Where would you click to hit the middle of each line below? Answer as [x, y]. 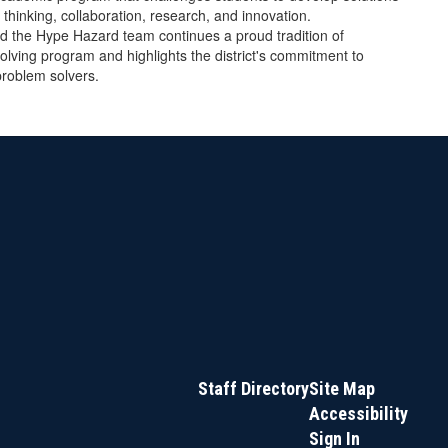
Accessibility [358, 413]
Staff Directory [253, 388]
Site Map [341, 388]
